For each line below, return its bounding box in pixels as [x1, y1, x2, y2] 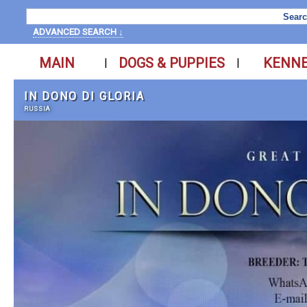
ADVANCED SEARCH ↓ [33, 27, 123, 37]
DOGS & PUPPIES [119, 55, 225, 71]
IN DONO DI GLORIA [24, 90, 145, 103]
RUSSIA [24, 105, 51, 112]
